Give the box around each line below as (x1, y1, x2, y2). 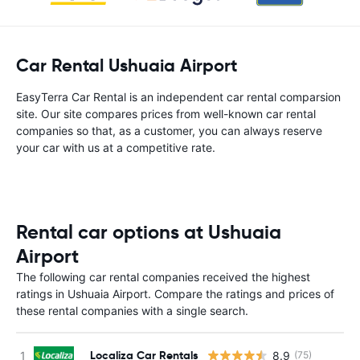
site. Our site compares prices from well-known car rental (16, 107, 316, 121)
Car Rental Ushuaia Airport (16, 55, 237, 76)
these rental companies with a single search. (16, 304, 248, 317)
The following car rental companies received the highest (16, 270, 310, 284)
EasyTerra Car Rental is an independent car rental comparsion (16, 90, 341, 104)
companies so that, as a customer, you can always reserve (16, 124, 322, 137)
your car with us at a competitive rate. (16, 141, 215, 154)
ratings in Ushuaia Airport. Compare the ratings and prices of (16, 287, 334, 301)
